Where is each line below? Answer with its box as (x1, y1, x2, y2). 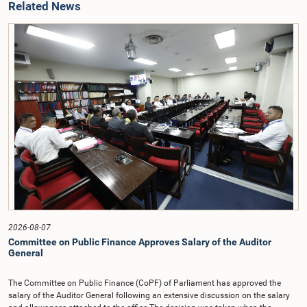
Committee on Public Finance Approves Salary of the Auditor (8, 236, 271, 247)
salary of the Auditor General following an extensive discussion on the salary (8, 291, 290, 300)
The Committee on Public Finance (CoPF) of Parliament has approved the (8, 278, 281, 288)
